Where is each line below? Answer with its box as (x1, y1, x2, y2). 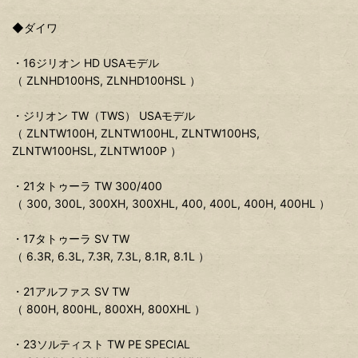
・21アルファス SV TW (12, 284, 129, 299)
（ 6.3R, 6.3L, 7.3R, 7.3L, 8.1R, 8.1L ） (12, 249, 209, 264)
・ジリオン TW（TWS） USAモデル (12, 109, 195, 123)
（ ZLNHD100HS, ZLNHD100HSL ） (12, 74, 201, 88)
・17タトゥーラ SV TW (12, 232, 129, 246)
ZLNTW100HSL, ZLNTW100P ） (12, 144, 181, 158)
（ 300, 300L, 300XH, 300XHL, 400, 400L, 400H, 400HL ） (12, 197, 330, 211)
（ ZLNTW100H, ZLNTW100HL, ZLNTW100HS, (12, 126, 260, 141)
